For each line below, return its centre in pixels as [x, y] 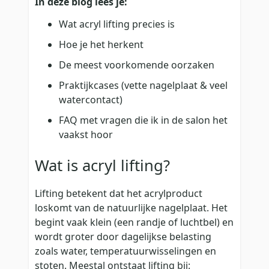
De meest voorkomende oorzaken [137, 65]
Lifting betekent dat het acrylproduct [119, 194]
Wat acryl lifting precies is [117, 24]
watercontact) [91, 99]
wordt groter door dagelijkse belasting [123, 237]
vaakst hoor [86, 134]
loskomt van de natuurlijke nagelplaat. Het [131, 208]
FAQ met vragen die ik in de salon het [143, 120]
